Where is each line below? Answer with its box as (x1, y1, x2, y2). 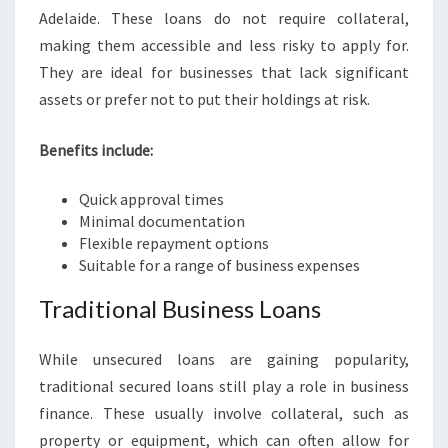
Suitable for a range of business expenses (79, 255, 360, 275)
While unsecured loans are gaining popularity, (39, 349, 409, 369)
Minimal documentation (79, 211, 245, 231)
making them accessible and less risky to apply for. (39, 35, 409, 55)
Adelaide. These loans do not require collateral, (39, 8, 409, 28)
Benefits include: (39, 140, 153, 160)
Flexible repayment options (79, 233, 269, 253)
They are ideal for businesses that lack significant (39, 62, 409, 82)
